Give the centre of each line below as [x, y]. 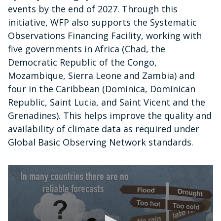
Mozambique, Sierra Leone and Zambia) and [101, 76]
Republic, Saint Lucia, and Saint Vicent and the [107, 102]
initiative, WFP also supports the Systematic [102, 22]
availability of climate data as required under [104, 129]
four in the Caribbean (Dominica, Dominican [102, 89]
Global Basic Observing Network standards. [101, 142]
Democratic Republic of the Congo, [82, 62]
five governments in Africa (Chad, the [87, 49]
